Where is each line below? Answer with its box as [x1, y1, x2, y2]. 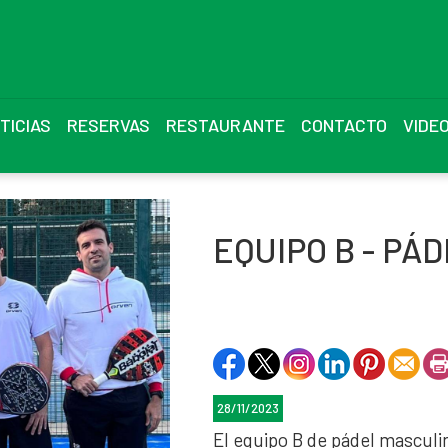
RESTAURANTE [166, 114, 286, 136]
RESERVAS [67, 114, 151, 136]
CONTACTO [301, 114, 388, 136]
